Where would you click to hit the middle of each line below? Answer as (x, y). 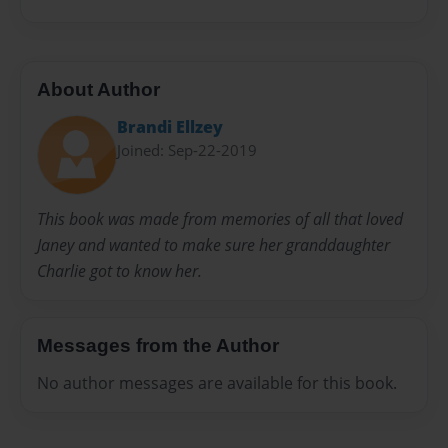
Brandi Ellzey (170, 126)
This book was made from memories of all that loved (220, 218)
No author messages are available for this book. (217, 383)
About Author (98, 90)
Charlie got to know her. (119, 270)
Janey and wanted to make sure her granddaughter (213, 244)
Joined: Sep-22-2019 (187, 149)
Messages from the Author (158, 345)
